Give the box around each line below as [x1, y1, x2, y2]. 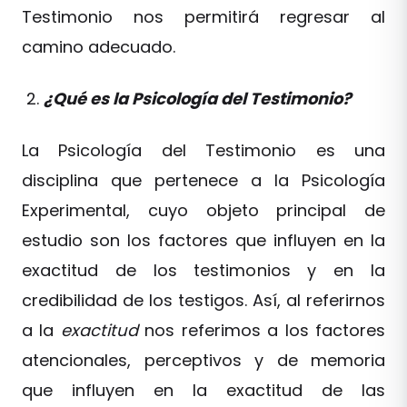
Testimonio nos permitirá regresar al [22, 5, 385, 28]
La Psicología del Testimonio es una [22, 138, 385, 162]
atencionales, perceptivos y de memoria [22, 348, 385, 372]
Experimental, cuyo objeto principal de [22, 198, 385, 222]
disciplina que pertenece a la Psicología [22, 168, 385, 192]
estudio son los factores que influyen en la [22, 228, 385, 252]
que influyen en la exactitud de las [22, 378, 385, 402]
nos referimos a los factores [137, 318, 386, 342]
